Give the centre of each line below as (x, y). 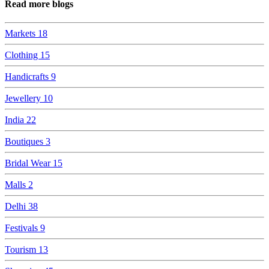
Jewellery (24, 98)
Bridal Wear (29, 163)
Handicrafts (28, 77)
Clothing (23, 55)
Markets (21, 34)
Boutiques (25, 142)
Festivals (23, 228)
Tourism (22, 250)
